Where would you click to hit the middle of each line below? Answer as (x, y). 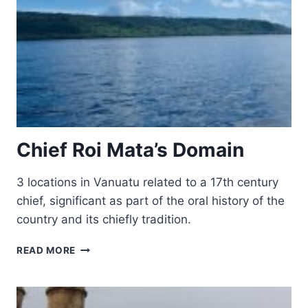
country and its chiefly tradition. (104, 219)
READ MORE (46, 250)
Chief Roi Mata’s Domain (130, 150)
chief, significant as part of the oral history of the (151, 201)
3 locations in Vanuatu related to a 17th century (147, 182)
